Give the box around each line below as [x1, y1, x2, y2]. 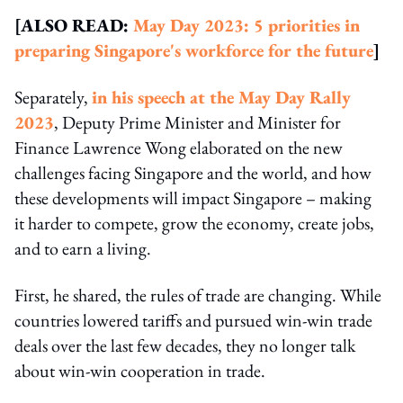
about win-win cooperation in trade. [14, 358, 265, 382]
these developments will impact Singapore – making [14, 185, 372, 210]
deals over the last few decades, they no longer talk [14, 333, 355, 357]
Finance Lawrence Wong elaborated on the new [14, 135, 343, 159]
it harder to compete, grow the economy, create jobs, [14, 210, 374, 235]
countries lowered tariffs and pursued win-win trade [14, 308, 372, 332]
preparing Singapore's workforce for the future [14, 38, 373, 62]
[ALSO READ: [14, 13, 133, 37]
